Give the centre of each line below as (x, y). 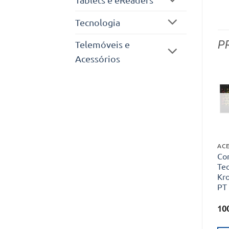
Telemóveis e (102, 44)
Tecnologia (98, 22)
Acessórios (98, 58)
